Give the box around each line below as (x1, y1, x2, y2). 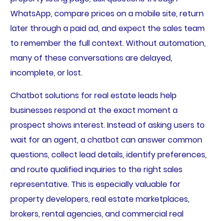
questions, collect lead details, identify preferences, (10, 148, 207, 160)
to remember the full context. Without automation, (10, 37, 206, 49)
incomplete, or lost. (10, 67, 82, 78)
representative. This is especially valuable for (10, 178, 181, 190)
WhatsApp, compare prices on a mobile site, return (10, 7, 204, 19)
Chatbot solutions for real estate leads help (10, 89, 177, 101)
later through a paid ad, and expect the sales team (10, 22, 205, 34)
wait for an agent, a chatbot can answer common (10, 134, 202, 146)
